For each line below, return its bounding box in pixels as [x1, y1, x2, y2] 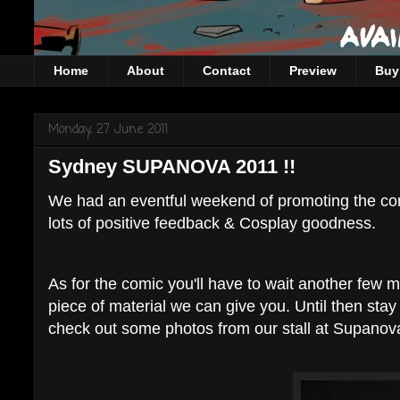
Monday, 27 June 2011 [48, 120, 168, 139]
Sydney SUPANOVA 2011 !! [48, 154, 296, 178]
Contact [203, 63, 251, 79]
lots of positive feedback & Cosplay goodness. [48, 213, 376, 232]
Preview [289, 63, 337, 79]
